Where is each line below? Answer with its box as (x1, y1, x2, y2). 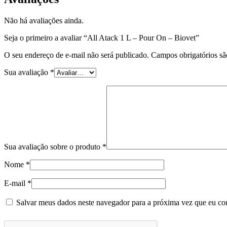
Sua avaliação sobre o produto (4, 142, 102, 152)
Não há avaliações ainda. (4, 16, 84, 25)
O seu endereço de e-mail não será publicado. (4, 51, 149, 60)
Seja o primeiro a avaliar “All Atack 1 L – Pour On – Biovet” (4, 33, 199, 43)
